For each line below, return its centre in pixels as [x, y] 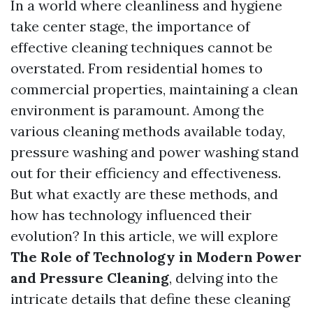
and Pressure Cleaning [90, 278]
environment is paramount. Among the [137, 110]
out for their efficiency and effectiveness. [146, 173]
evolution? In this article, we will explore [144, 236]
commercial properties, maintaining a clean [154, 89]
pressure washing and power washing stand [155, 152]
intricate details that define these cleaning [150, 299]
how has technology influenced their [131, 215]
